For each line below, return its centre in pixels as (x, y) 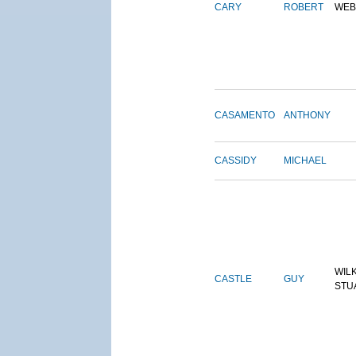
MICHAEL (305, 161)
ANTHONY (307, 116)
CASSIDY (236, 161)
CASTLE (233, 279)
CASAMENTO (245, 116)
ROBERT (304, 8)
